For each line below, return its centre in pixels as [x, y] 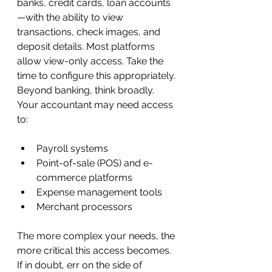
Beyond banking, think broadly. [87, 90]
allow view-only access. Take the [91, 61]
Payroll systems [72, 148]
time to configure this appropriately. [96, 75]
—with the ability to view [71, 17]
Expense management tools [99, 192]
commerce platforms [84, 177]
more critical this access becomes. [95, 250]
